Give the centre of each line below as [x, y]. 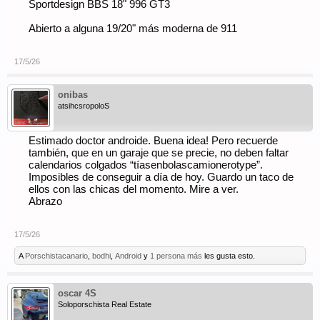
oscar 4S [77, 293]
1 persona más [176, 256]
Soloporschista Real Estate [105, 304]
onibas [73, 95]
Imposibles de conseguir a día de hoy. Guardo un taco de [161, 177]
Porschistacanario [56, 256]
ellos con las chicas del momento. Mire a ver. [134, 189]
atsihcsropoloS [84, 106]
